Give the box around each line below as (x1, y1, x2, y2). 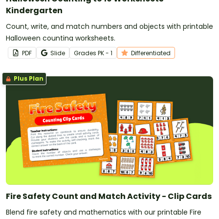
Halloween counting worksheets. (6, 33, 115, 43)
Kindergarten (6, 4, 63, 16)
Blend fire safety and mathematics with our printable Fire (6, 207, 201, 217)
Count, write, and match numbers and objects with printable (6, 21, 213, 31)
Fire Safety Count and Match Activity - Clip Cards (6, 190, 212, 202)
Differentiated (131, 48, 171, 57)
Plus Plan (12, 74, 44, 83)
